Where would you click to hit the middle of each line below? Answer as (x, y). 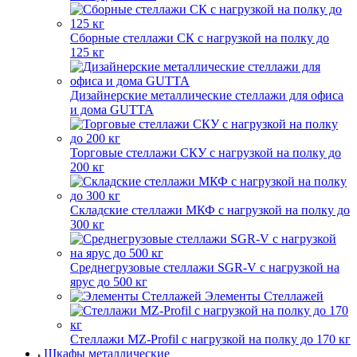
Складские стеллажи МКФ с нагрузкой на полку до (210, 210)
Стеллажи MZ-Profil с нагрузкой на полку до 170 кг (210, 339)
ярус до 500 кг (109, 281)
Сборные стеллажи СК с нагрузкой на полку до (200, 37)
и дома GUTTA (112, 109)
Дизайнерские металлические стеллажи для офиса (207, 95)
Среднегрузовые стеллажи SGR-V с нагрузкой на (205, 267)
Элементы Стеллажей (264, 296)
